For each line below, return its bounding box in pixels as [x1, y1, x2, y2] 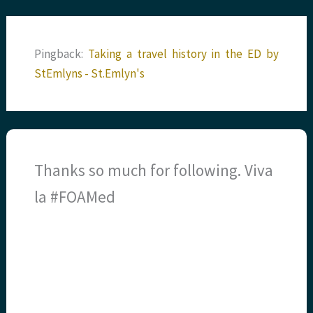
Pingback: [34, 46, 89, 62]
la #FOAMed [34, 186, 116, 207]
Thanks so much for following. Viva [34, 159, 274, 180]
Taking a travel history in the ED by [88, 46, 279, 62]
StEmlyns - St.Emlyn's [34, 66, 145, 82]
